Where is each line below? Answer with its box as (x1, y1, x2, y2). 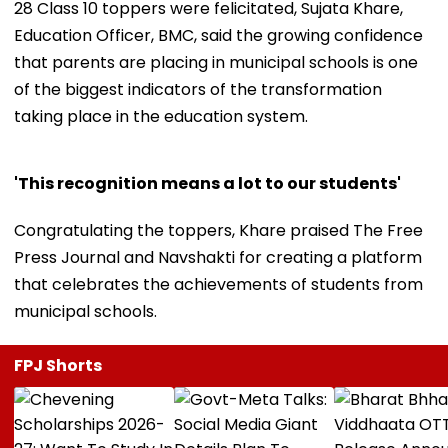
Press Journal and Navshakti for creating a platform (14, 245, 422, 269)
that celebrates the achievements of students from (14, 272, 423, 296)
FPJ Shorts (14, 353, 102, 377)
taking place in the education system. (14, 104, 308, 128)
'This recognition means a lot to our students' (14, 171, 401, 195)
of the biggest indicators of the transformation (14, 77, 382, 101)
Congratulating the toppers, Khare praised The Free (14, 218, 423, 242)
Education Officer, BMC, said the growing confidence (14, 23, 423, 47)
